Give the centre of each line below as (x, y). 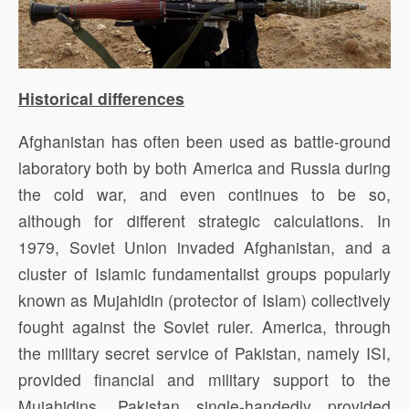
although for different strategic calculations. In (204, 220)
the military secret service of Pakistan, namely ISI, (204, 352)
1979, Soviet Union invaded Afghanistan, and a (204, 246)
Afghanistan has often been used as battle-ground (204, 141)
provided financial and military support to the (204, 379)
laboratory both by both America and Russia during (204, 167)
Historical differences (101, 98)
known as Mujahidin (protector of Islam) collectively (204, 299)
